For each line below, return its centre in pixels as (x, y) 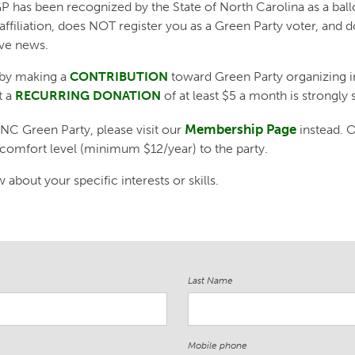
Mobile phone (218, 346)
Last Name (211, 281)
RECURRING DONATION (88, 96)
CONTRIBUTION (119, 77)
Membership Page (240, 130)
